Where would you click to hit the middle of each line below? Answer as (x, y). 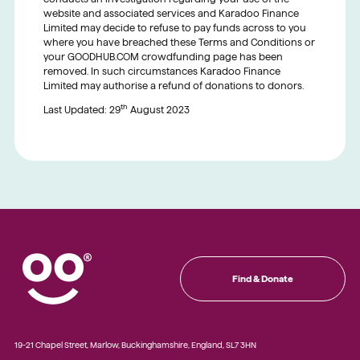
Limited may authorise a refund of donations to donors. (173, 85)
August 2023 (158, 109)
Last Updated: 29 (82, 109)
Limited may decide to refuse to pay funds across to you (174, 27)
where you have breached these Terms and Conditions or (179, 42)
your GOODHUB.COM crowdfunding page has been (163, 56)
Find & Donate (263, 278)
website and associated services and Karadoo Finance (171, 13)
